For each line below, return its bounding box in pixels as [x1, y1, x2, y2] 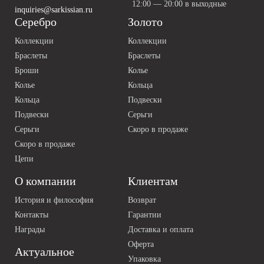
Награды [15, 225, 45, 235]
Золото [127, 15, 163, 29]
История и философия [15, 196, 93, 205]
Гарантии [127, 210, 161, 220]
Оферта [127, 240, 154, 249]
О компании [15, 174, 76, 188]
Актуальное [15, 245, 74, 259]
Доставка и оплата [127, 225, 193, 235]
